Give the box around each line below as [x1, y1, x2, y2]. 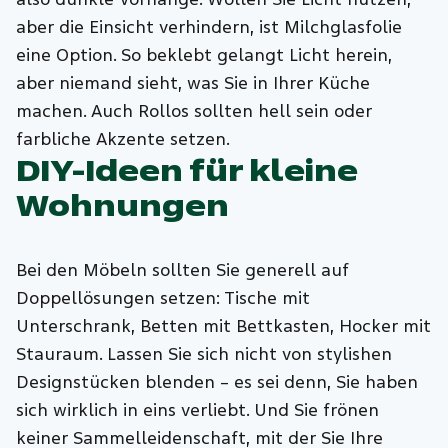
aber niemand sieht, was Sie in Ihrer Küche [16, 72, 371, 94]
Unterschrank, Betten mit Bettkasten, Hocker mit [16, 315, 432, 337]
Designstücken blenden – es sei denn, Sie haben [16, 371, 419, 393]
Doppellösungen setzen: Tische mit [16, 287, 311, 309]
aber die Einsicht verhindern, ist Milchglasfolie [16, 16, 403, 38]
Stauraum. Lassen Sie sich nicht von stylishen [16, 343, 393, 365]
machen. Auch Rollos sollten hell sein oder [16, 100, 373, 122]
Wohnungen [16, 188, 230, 223]
